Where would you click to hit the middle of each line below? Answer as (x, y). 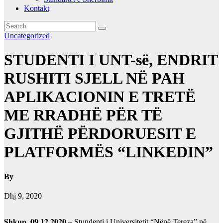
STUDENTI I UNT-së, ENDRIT (111, 60)
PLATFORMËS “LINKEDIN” (109, 152)
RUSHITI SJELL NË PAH (94, 78)
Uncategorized (27, 35)
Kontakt (37, 8)
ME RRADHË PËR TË (83, 115)
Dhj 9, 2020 (23, 196)
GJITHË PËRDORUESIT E (100, 134)
